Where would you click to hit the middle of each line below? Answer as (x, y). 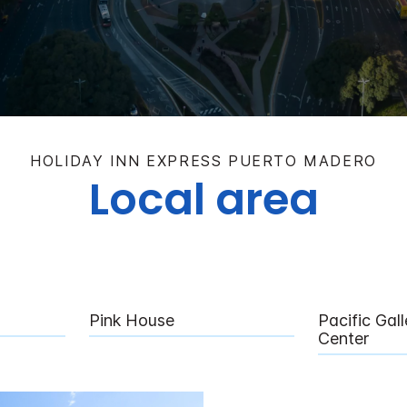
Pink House (132, 320)
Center (343, 338)
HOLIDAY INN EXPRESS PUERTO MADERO (203, 160)
